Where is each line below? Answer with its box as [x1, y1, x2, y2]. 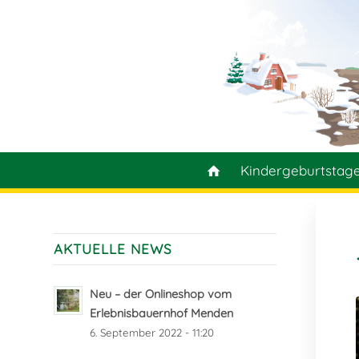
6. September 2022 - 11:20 [90, 326, 214, 339]
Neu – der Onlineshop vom [90, 287, 232, 301]
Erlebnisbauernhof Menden [90, 306, 233, 321]
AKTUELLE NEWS [54, 240, 172, 257]
